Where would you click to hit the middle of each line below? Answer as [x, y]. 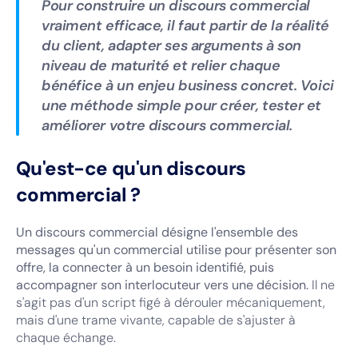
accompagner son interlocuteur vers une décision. [162, 285]
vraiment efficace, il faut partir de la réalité [185, 26]
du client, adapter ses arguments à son [171, 46]
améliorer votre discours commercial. [167, 125]
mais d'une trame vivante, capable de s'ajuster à [156, 320]
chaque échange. [66, 338]
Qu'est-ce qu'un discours [131, 168]
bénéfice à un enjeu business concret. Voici [188, 86]
